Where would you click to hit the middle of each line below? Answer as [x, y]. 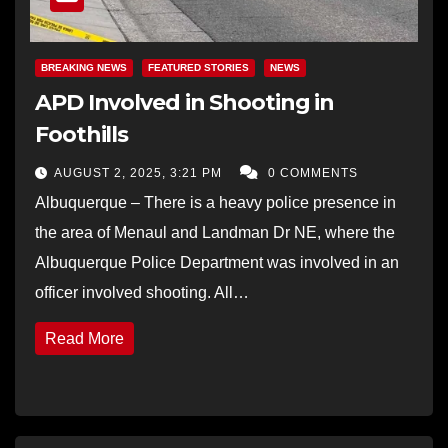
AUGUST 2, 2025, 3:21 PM [140, 172]
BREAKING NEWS [84, 67]
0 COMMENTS [313, 172]
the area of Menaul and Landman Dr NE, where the [215, 232]
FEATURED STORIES [198, 67]
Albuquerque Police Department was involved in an [217, 262]
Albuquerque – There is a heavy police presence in [215, 202]
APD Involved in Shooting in [185, 102]
